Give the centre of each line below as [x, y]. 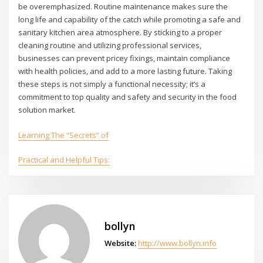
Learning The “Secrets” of [64, 135]
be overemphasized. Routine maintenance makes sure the [123, 7]
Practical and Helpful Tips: [64, 160]
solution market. [47, 110]
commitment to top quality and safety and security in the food [128, 97]
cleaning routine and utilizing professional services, [110, 45]
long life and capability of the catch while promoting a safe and [130, 20]
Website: [120, 243]
